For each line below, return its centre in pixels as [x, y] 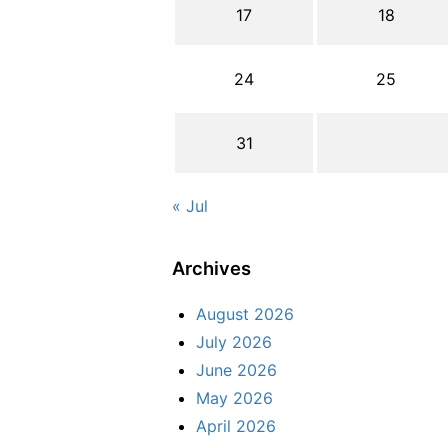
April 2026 [236, 425]
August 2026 [245, 313]
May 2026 [234, 397]
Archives [211, 267]
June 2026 [236, 369]
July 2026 [234, 341]
